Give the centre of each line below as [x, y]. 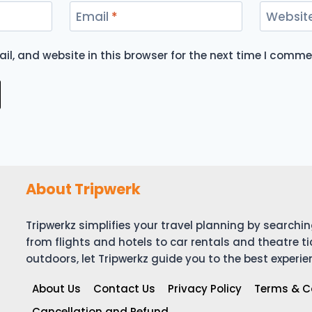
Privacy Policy [205, 289]
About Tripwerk [83, 189]
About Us [56, 289]
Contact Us [124, 289]
